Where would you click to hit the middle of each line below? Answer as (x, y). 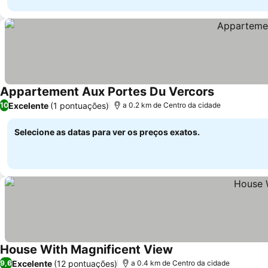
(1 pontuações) (80, 105)
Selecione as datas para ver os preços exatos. (107, 132)
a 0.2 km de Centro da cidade (172, 105)
